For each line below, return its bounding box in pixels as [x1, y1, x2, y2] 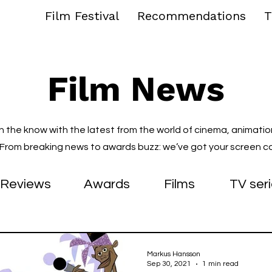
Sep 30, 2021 [147, 260, 191, 268]
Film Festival [45, 8, 119, 23]
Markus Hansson [147, 250, 200, 258]
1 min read [202, 260, 239, 268]
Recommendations [137, 8, 246, 23]
